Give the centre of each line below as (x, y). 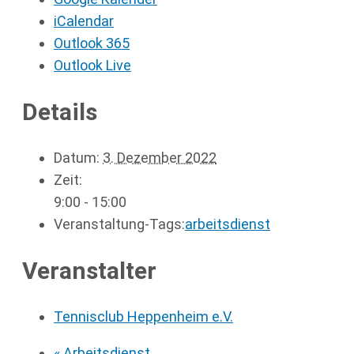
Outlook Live (92, 66)
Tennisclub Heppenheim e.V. (143, 316)
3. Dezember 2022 (160, 158)
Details (60, 112)
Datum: (77, 158)
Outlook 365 (92, 43)
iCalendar (84, 21)
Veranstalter (89, 270)
